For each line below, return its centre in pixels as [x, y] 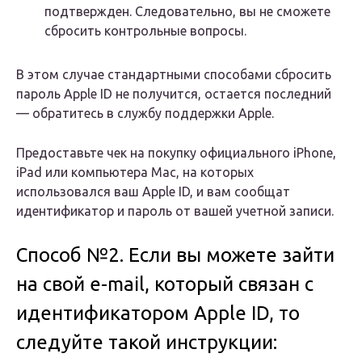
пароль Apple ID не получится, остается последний [174, 94]
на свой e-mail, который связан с [165, 284]
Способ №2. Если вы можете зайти [175, 255]
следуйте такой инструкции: [147, 343]
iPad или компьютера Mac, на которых [135, 173]
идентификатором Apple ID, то [158, 314]
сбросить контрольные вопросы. [145, 31]
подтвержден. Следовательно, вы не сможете [187, 12]
